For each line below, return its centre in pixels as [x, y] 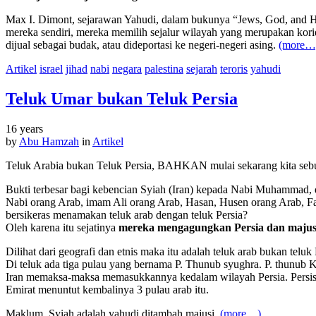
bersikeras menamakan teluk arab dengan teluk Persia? [127, 214]
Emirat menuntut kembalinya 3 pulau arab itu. [107, 289]
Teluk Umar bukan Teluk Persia [122, 98]
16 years [24, 128]
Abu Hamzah [49, 141]
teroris [234, 68]
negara [127, 68]
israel [51, 68]
